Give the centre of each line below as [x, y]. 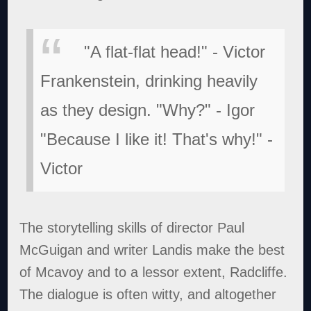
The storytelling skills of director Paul [132, 228]
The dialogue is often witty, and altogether [148, 295]
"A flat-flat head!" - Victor [175, 52]
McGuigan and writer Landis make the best [152, 250]
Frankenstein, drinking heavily [149, 81]
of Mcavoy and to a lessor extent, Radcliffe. [154, 272]
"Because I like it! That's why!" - [157, 140]
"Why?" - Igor [206, 110]
